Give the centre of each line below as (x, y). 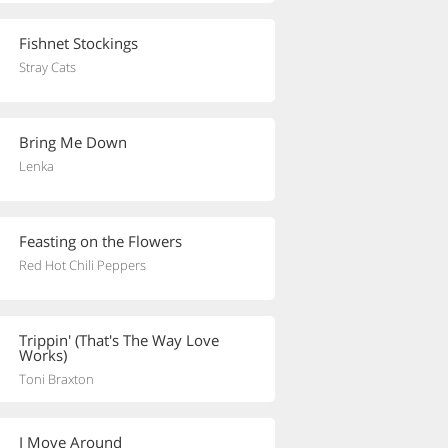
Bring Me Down (73, 142)
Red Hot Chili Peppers (82, 265)
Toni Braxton (56, 379)
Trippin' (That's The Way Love (119, 340)
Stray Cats (47, 67)
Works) (43, 355)
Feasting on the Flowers (100, 241)
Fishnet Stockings (78, 43)
